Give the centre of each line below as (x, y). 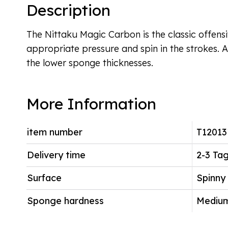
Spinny (211, 178)
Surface (44, 178)
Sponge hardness (65, 201)
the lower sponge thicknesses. (90, 63)
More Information (91, 104)
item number (55, 132)
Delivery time (56, 155)
